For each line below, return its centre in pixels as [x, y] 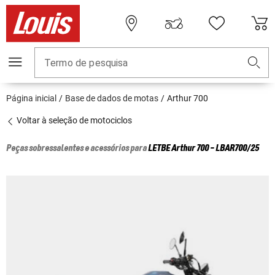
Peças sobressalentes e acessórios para [77, 149]
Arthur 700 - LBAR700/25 [215, 149]
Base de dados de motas [112, 99]
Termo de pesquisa [86, 63]
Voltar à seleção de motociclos [73, 121]
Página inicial [31, 99]
